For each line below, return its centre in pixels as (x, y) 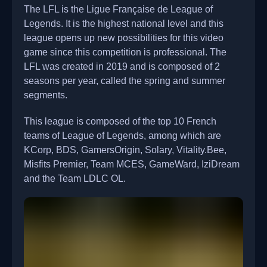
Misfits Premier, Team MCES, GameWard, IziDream (132, 164)
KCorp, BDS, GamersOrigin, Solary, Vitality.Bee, (125, 150)
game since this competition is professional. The (125, 52)
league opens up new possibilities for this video (124, 38)
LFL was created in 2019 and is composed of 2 (122, 66)
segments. (46, 95)
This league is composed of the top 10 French (120, 121)
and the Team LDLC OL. (75, 178)
